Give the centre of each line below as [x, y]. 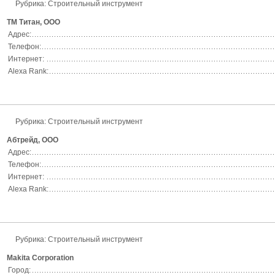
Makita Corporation [40, 258]
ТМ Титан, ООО [33, 22]
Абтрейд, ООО [33, 140]
